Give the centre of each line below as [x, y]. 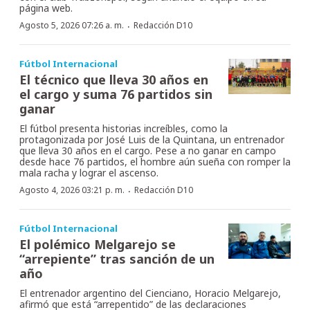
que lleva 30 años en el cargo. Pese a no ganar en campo [148, 151]
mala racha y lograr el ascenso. [89, 173]
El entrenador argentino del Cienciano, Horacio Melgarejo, [150, 293]
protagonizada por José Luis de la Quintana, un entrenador [152, 140]
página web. [46, 8]
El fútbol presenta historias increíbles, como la [124, 129]
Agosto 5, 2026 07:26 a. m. [72, 26]
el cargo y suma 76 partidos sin [116, 94]
